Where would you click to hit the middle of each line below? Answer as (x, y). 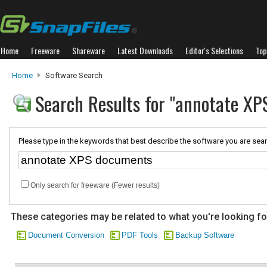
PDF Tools (140, 235)
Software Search (73, 75)
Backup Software (205, 235)
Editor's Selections (214, 50)
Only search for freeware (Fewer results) (95, 185)
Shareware (89, 50)
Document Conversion (66, 235)
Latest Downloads (145, 50)
